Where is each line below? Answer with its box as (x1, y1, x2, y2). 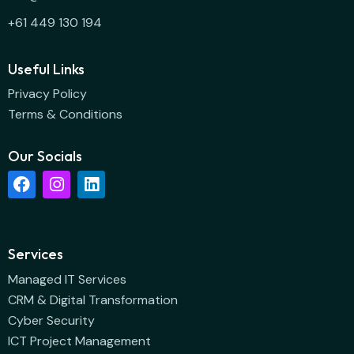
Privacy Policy (8, 85, 87, 103)
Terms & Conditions (8, 106, 122, 123)
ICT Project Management (8, 332, 151, 349)
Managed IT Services (8, 270, 126, 288)
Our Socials (8, 146, 82, 165)
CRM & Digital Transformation (8, 291, 178, 308)
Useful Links (8, 59, 85, 78)
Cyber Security (8, 311, 95, 329)
